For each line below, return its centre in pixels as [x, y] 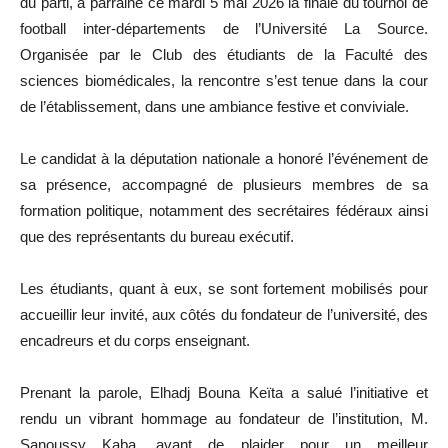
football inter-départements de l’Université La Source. [224, 28]
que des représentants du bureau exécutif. [157, 236]
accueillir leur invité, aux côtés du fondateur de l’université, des [224, 314]
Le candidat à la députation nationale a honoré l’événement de [224, 158]
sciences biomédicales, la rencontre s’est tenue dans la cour [224, 80]
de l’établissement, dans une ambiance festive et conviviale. [214, 106]
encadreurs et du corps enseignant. [135, 340]
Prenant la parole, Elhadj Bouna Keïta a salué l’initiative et [224, 392]
